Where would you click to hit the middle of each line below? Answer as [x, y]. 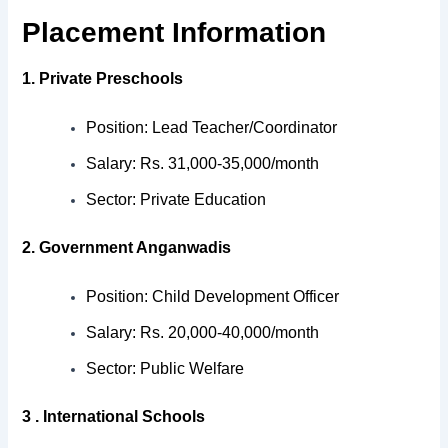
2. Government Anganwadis [127, 247]
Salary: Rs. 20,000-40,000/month [203, 333]
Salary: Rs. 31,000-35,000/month [203, 164]
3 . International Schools [114, 417]
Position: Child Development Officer [213, 297]
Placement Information [178, 32]
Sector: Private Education [176, 200]
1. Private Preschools [103, 78]
